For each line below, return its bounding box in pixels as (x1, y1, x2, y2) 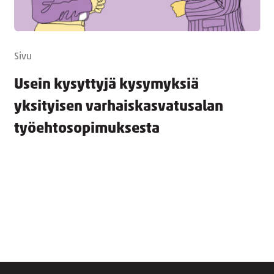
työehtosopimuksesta (13, 121, 160, 136)
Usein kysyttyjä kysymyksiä (13, 77, 199, 92)
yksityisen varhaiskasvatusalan (13, 99, 223, 114)
